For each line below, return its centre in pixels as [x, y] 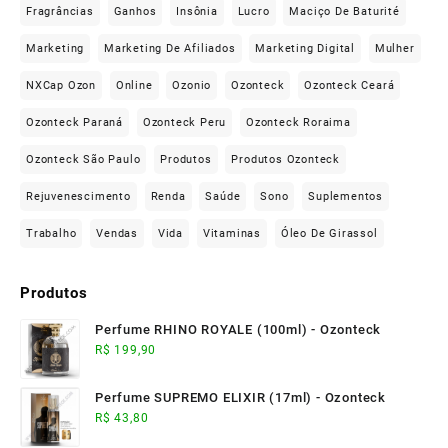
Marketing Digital [305, 48]
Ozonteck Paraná [74, 122]
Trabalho [51, 233]
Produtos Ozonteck [286, 159]
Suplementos [346, 196]
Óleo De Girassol [329, 233]
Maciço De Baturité [344, 11]
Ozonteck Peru [184, 122]
